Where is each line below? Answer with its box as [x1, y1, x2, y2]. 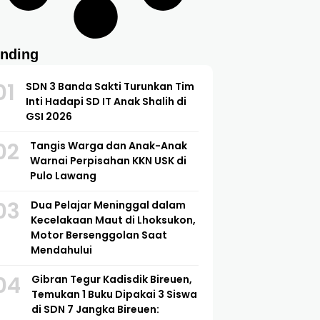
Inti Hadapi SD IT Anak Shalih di [25, 94, 186, 109]
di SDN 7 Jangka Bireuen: [31, 301, 159, 316]
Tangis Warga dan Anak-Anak [29, 138, 187, 153]
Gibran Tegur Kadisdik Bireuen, [31, 271, 192, 286]
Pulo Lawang [29, 168, 96, 183]
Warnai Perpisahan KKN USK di [29, 153, 186, 168]
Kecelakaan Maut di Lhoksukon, [30, 212, 196, 227]
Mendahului [30, 242, 92, 257]
